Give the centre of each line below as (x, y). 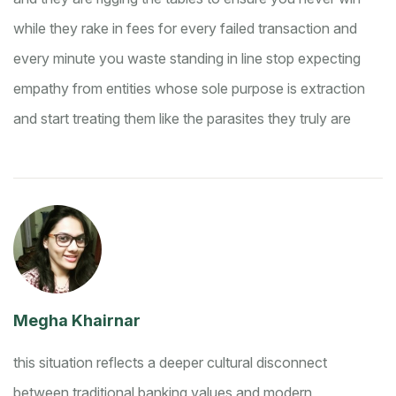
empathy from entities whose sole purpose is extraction (189, 89)
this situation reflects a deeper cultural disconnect (170, 363)
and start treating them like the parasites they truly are (182, 119)
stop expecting (313, 59)
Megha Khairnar (77, 321)
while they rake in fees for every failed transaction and (185, 29)
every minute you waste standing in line (140, 59)
